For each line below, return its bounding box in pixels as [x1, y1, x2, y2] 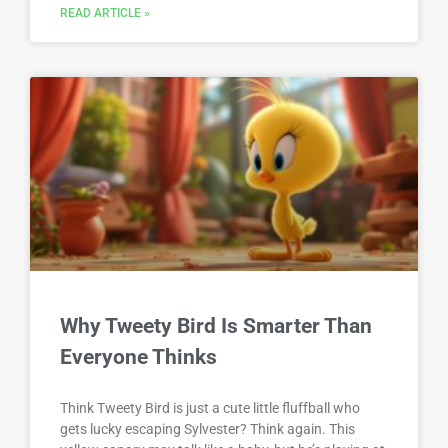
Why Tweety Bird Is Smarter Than [60, 314, 372, 339]
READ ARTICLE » [60, 6, 150, 21]
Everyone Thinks [60, 345, 217, 370]
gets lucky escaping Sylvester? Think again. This [60, 421, 355, 438]
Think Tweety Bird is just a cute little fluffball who [60, 400, 360, 417]
